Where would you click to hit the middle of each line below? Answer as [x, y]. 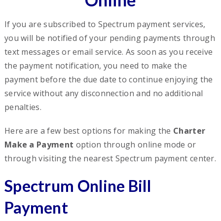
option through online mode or [135, 145]
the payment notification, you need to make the [95, 66]
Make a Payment [39, 145]
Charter [189, 131]
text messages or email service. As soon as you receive [109, 52]
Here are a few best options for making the [89, 131]
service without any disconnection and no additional [104, 93]
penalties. [23, 107]
